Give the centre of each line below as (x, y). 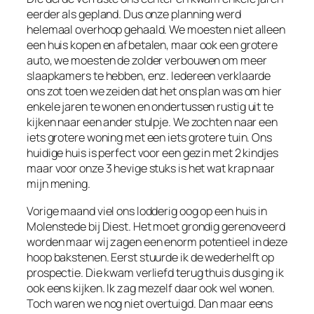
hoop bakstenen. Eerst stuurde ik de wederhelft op (151, 257)
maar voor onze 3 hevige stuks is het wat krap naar (151, 169)
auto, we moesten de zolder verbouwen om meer (147, 61)
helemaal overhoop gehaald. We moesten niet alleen (156, 30)
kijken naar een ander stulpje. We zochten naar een (152, 122)
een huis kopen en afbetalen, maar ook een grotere (152, 45)
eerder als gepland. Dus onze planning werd (134, 14)
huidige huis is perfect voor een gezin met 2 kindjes (152, 153)
